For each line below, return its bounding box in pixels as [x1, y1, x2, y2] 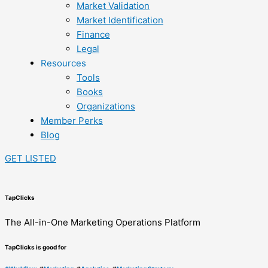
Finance [77, 29, 110, 40]
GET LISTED [5, 153, 56, 164]
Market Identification [77, 14, 163, 26]
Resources [41, 57, 86, 69]
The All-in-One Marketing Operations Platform [5, 216, 200, 228]
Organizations [77, 100, 135, 112]
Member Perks [41, 115, 103, 126]
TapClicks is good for [5, 243, 66, 251]
